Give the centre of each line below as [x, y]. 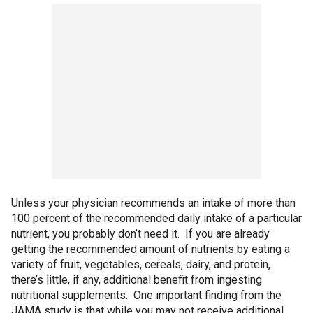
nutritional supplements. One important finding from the [146, 295]
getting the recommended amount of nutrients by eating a [151, 249]
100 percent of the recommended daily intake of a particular [156, 218]
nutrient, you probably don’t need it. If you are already [140, 234]
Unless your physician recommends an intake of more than [153, 203]
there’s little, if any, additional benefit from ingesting [137, 280]
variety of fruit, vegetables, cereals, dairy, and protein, [141, 264]
